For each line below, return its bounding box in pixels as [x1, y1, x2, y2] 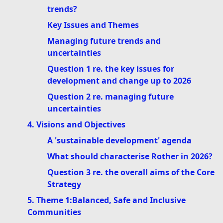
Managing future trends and [47, 35, 161, 47]
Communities [27, 207, 81, 218]
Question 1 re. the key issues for [47, 63, 174, 75]
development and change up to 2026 [47, 75, 191, 87]
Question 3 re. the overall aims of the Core [47, 167, 215, 178]
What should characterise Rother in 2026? [47, 151, 213, 162]
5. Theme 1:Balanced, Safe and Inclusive [27, 195, 186, 206]
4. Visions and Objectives [27, 119, 125, 130]
